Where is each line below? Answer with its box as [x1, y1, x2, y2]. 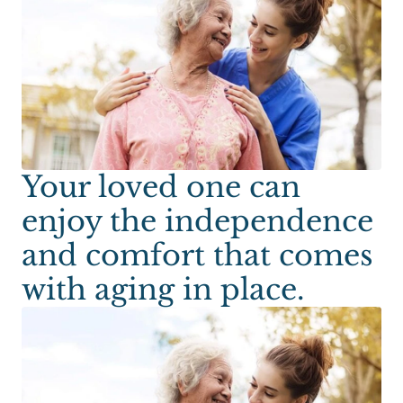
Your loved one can [22, 169, 300, 205]
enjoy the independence [22, 203, 373, 239]
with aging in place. [22, 272, 304, 308]
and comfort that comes [22, 237, 373, 273]
